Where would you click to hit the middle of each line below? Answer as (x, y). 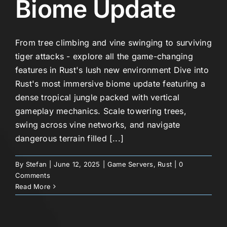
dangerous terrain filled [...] (70, 138)
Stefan (36, 164)
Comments (33, 175)
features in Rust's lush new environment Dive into (112, 70)
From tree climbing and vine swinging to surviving (113, 42)
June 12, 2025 (77, 164)
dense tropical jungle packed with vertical (98, 97)
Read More (33, 186)
